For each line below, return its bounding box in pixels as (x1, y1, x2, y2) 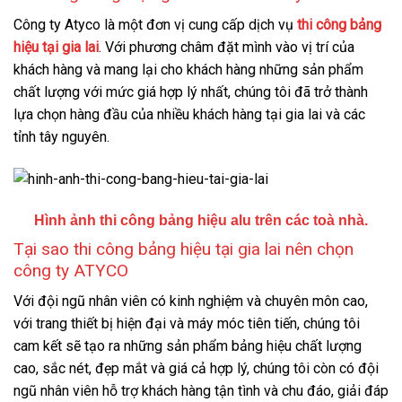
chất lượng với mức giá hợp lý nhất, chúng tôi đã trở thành (13, 83, 368, 100)
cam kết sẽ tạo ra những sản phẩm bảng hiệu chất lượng (13, 337, 362, 355)
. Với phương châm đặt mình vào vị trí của (99, 38, 354, 56)
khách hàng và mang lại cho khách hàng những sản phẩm (13, 60, 363, 78)
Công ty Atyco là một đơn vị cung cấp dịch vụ (13, 15, 297, 33)
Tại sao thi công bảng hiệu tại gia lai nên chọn (13, 238, 354, 259)
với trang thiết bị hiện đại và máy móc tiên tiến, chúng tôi (13, 315, 360, 333)
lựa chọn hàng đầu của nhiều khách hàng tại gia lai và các (13, 105, 365, 123)
